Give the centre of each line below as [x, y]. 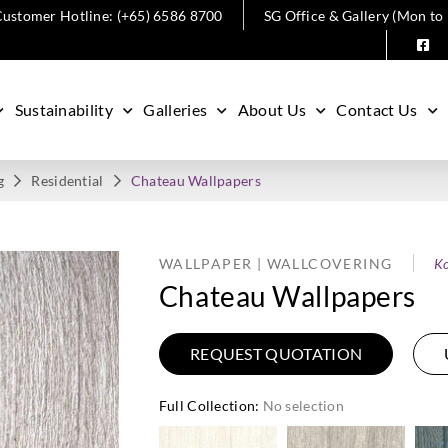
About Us [272, 109]
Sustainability [64, 109]
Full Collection [207, 405]
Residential [67, 180]
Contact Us [377, 109]
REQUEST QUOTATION [276, 353]
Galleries [175, 109]
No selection [303, 405]
